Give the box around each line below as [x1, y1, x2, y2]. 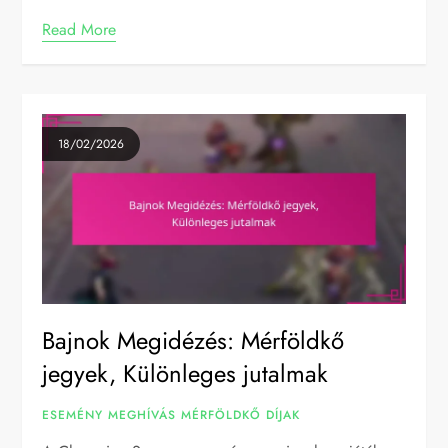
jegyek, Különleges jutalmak [42, 356, 329, 392]
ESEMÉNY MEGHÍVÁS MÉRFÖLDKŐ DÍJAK [42, 406, 301, 425]
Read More [42, 17, 117, 41]
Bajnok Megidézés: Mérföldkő [42, 323, 345, 359]
